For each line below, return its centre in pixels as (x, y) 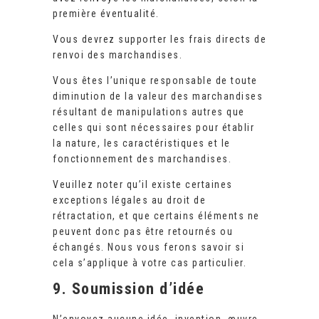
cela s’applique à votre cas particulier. (150, 263)
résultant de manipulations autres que (149, 112)
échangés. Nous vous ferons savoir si (148, 247)
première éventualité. (106, 14)
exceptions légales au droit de (129, 200)
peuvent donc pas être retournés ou (143, 232)
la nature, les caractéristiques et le (142, 143)
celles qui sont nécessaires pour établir (153, 128)
